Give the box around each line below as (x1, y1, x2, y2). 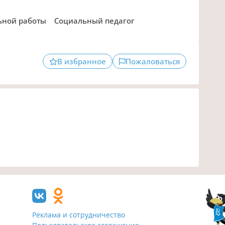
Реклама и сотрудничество (32, 209, 126, 219)
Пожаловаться (125, 56, 180, 67)
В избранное (57, 56, 106, 67)
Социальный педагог (59, 16, 135, 26)
